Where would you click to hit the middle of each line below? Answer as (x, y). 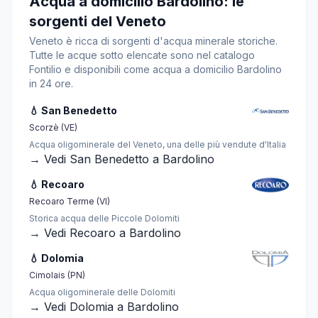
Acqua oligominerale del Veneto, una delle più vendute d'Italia (158, 144)
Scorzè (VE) (53, 127)
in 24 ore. (51, 83)
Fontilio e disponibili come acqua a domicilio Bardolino (155, 69)
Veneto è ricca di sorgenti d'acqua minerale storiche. (153, 41)
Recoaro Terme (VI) (70, 201)
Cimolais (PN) (57, 275)
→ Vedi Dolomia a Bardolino (104, 307)
